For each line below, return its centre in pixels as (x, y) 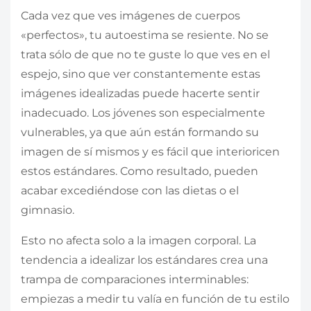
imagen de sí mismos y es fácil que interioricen (150, 152)
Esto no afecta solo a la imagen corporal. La (138, 241)
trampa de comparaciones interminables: (135, 280)
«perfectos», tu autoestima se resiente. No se (145, 35)
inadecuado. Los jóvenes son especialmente (143, 113)
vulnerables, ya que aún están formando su (140, 133)
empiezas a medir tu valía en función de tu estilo (155, 299)
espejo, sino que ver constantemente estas (141, 74)
